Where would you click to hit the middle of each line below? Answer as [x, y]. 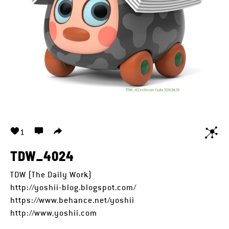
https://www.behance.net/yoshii [72, 200]
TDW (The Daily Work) [51, 175]
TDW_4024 [42, 156]
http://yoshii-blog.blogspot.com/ [73, 187]
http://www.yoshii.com [54, 213]
